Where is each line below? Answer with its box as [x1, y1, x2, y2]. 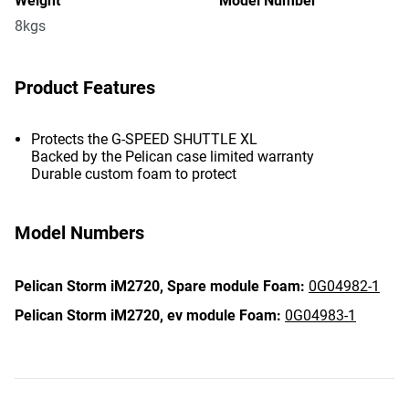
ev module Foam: [167, 307, 281, 324]
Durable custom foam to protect [31, 165, 236, 183]
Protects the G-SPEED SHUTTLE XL [31, 131, 257, 148]
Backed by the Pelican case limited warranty [31, 148, 314, 165]
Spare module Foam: [167, 278, 305, 295]
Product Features [15, 77, 155, 99]
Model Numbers [15, 222, 144, 244]
